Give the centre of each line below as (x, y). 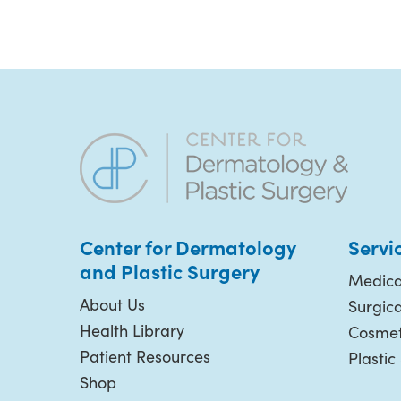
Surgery (223, 270)
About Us (112, 304)
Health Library (132, 330)
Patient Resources (145, 356)
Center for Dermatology (188, 246)
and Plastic (133, 270)
